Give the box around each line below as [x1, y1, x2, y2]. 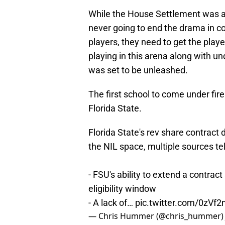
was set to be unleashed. [88, 65, 188, 76]
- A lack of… [88, 197, 135, 208]
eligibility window [88, 183, 156, 194]
